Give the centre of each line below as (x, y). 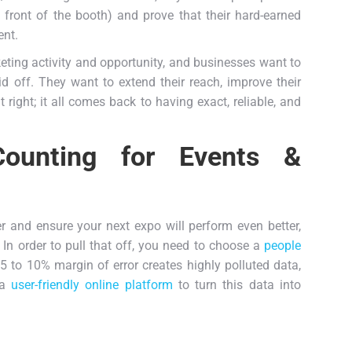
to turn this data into (236, 284)
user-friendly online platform (92, 284)
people (282, 245)
